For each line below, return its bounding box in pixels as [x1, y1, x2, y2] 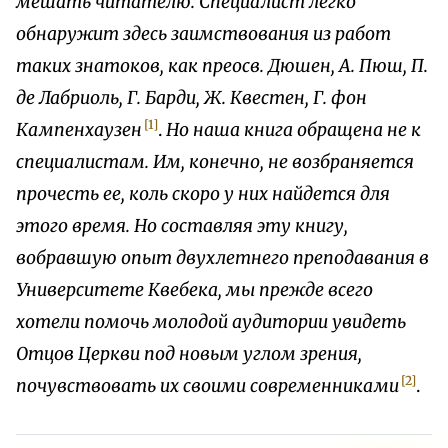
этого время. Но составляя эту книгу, [16, 214, 348, 237]
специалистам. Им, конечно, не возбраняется [16, 150, 414, 173]
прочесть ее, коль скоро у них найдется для [16, 182, 390, 205]
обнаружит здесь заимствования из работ [16, 22, 391, 45]
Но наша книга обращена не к [166, 118, 422, 141]
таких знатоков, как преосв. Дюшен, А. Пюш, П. [16, 54, 428, 77]
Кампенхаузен [16, 118, 142, 141]
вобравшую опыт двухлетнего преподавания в [16, 246, 429, 269]
